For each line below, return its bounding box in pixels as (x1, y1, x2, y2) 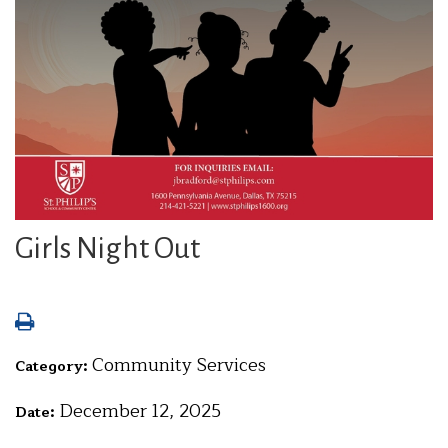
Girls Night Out (15, 232, 200, 264)
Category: (15, 355, 92, 378)
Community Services (92, 350, 266, 380)
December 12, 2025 (59, 396, 221, 426)
